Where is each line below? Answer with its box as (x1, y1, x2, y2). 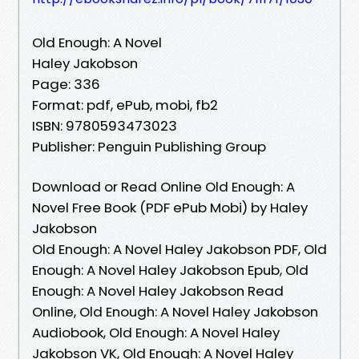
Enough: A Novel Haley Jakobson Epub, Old (32, 260, 309, 280)
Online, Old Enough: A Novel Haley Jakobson (32, 301, 318, 321)
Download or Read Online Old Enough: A (32, 176, 295, 196)
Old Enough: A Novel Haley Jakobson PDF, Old (32, 239, 327, 259)
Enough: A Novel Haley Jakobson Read (32, 280, 284, 301)
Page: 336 (32, 74, 100, 94)
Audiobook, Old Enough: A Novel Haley (32, 322, 280, 342)
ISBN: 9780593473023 (32, 115, 177, 135)
